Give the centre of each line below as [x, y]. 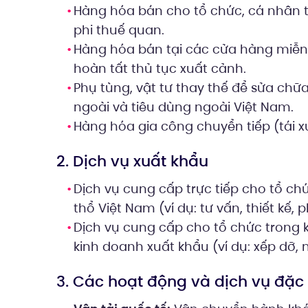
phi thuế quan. [119, 30]
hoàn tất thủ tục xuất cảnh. [160, 69]
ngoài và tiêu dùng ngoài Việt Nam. [184, 107]
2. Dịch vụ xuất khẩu [132, 162]
